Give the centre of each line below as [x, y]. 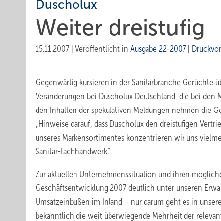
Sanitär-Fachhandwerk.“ [73, 151]
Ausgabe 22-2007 [158, 49]
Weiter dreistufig [120, 27]
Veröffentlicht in [103, 49]
